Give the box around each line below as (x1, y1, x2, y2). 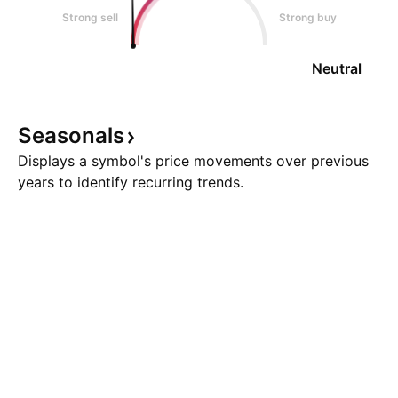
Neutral (312, 60, 362, 77)
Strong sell (62, 11, 118, 24)
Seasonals (18, 123, 124, 148)
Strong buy (279, 11, 337, 24)
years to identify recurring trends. (18, 173, 243, 191)
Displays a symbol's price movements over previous (18, 152, 369, 170)
